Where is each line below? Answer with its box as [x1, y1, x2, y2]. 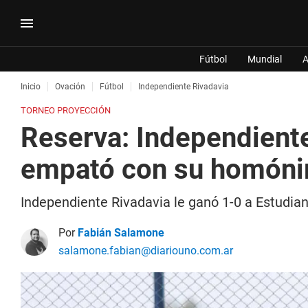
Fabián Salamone [78, 226, 164, 239]
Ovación [55, 82, 85, 91]
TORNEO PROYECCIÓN [21, 105, 111, 115]
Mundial [247, 54, 282, 65]
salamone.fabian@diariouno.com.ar [58, 244, 233, 257]
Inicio [21, 82, 41, 91]
